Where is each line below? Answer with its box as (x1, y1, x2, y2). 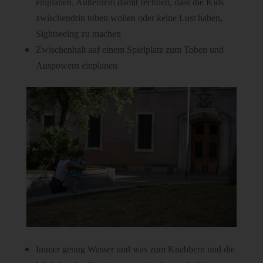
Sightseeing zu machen (35, 29, 121, 39)
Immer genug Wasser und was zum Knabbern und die (35, 244, 235, 255)
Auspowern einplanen (35, 60, 117, 71)
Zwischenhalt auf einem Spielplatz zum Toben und (35, 45, 224, 55)
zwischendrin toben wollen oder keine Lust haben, (35, 13, 222, 23)
